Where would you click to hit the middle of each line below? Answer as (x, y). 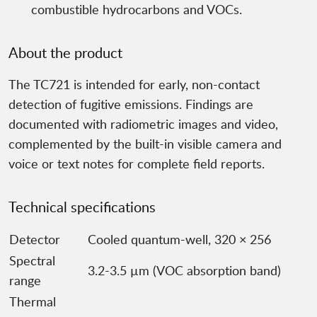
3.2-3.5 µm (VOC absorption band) (184, 271)
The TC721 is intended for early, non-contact (134, 85)
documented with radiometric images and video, (143, 124)
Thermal (33, 302)
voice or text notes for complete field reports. (137, 164)
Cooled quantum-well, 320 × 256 (179, 240)
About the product (65, 53)
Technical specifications (82, 207)
